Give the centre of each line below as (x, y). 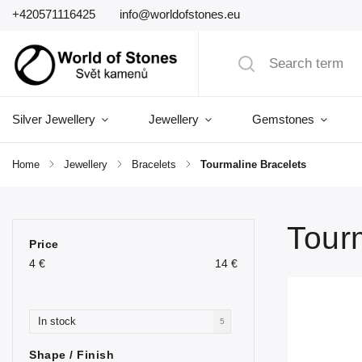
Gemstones (283, 119)
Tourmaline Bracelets (253, 165)
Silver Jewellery (54, 119)
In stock (57, 321)
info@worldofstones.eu (180, 14)
